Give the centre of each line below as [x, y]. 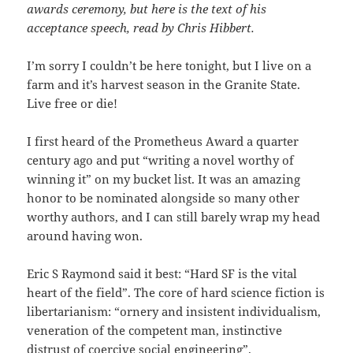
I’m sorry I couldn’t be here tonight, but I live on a [169, 65]
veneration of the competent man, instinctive [155, 330]
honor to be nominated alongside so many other [163, 197]
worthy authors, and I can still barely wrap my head [174, 216]
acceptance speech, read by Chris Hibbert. [143, 27]
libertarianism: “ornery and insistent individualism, [174, 311]
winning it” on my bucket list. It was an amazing [164, 178]
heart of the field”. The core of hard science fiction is [176, 292]
